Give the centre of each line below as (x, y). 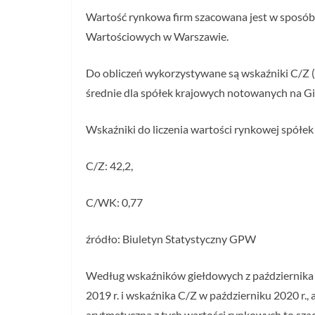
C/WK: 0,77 (114, 202)
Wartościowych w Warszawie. (157, 37)
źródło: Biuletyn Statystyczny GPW (171, 239)
